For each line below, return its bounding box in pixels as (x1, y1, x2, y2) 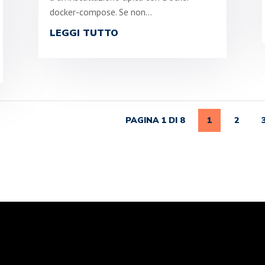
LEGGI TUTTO (49, 26, 118, 40)
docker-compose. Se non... (49, 5, 152, 18)
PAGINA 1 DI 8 (125, 114, 185, 126)
